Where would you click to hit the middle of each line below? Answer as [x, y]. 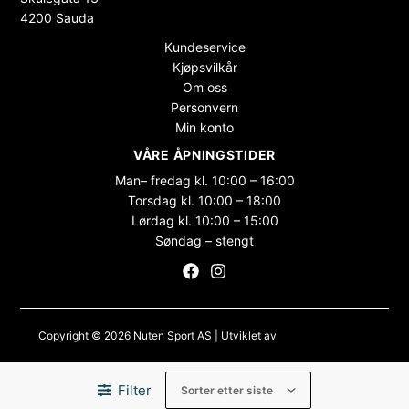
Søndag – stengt [204, 241]
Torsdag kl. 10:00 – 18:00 [204, 200]
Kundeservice [204, 47]
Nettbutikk [204, 353]
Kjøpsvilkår [204, 67]
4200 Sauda [58, 17]
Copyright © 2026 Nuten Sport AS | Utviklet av [158, 336]
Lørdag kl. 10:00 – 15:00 [204, 220]
